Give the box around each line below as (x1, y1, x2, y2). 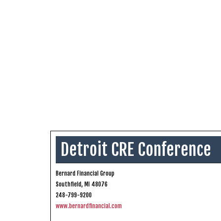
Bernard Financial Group (56, 169, 114, 177)
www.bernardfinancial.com (56, 202, 122, 210)
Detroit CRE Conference (61, 139, 211, 160)
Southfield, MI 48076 (56, 180, 108, 188)
